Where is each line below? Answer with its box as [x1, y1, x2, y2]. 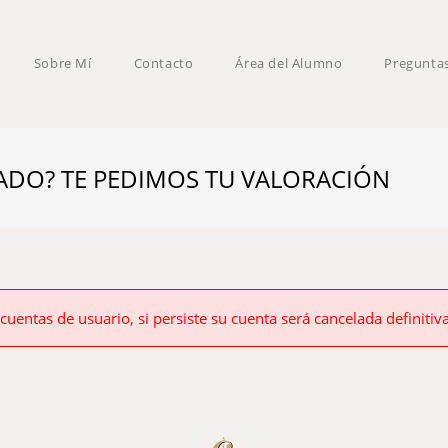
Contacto [133, 54, 194, 72]
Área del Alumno [235, 54, 343, 72]
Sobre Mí [33, 54, 92, 72]
